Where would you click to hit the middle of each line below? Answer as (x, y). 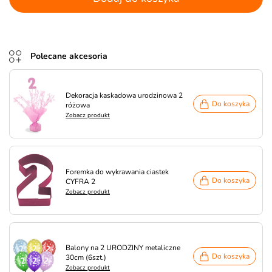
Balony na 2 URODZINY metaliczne (123, 248)
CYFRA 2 (80, 182)
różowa (78, 105)
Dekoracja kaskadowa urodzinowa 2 (124, 95)
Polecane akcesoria (69, 56)
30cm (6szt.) (86, 257)
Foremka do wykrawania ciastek (117, 172)
